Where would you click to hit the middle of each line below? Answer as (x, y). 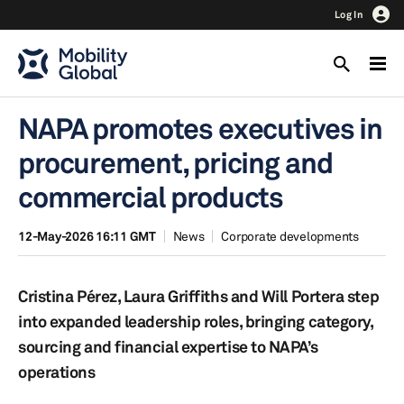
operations (57, 372)
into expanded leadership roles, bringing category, (196, 321)
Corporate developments (290, 236)
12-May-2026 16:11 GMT (87, 236)
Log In (349, 14)
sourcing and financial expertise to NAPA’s (168, 346)
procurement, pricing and (175, 163)
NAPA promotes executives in (200, 129)
